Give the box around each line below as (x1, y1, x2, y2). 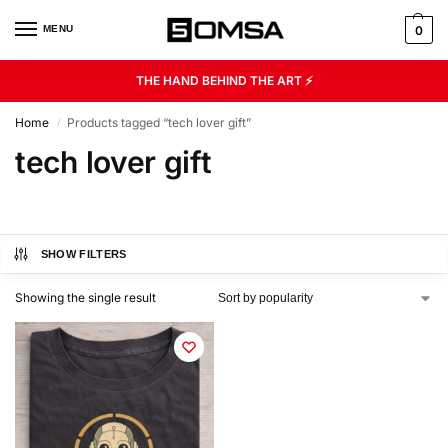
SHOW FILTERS (40, 248, 127, 260)
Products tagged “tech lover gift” (67, 115, 252, 130)
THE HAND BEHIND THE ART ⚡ (135, 73, 313, 88)
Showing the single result (15, 290, 156, 305)
